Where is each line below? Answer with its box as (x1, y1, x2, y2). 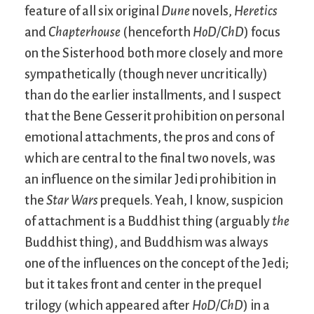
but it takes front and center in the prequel (25, 277, 261, 292)
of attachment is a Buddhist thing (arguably (25, 214, 272, 228)
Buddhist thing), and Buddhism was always (25, 235, 268, 250)
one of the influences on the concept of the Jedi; (25, 256, 289, 271)
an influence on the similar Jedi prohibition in (25, 172, 276, 186)
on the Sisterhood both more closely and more (25, 46, 283, 60)
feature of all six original (25, 4, 161, 18)
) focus (244, 25, 280, 39)
